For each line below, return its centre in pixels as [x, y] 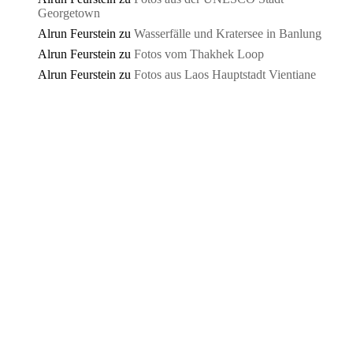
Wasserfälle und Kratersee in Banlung [228, 34]
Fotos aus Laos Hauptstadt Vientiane [225, 75]
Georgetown [69, 13]
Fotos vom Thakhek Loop [199, 54]
